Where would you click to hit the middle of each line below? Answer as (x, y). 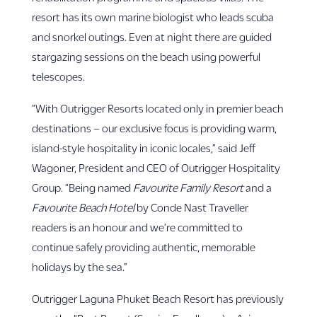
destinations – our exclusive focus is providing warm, (154, 128)
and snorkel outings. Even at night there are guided (151, 36)
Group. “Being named (82, 187)
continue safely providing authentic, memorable (143, 247)
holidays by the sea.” (79, 266)
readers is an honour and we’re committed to (137, 227)
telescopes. (58, 76)
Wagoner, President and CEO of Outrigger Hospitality (156, 167)
